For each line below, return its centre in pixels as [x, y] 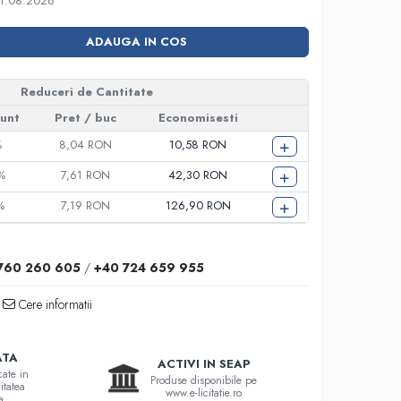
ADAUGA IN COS [136, 42]
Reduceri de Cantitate [86, 92]
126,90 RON [198, 205]
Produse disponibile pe [204, 380]
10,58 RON [198, 145]
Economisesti [198, 118]
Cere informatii [54, 304]
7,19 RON [86, 205]
